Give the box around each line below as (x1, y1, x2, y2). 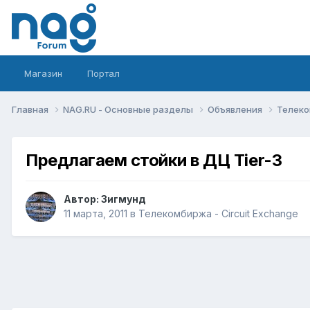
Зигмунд (101, 193, 146, 206)
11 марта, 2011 (64, 208, 127, 220)
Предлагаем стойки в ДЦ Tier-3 (26, 149, 282, 170)
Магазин (24, 68, 62, 79)
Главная (12, 103, 51, 115)
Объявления (208, 103, 264, 115)
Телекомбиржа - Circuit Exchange (138, 208, 298, 220)
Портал (87, 68, 120, 79)
